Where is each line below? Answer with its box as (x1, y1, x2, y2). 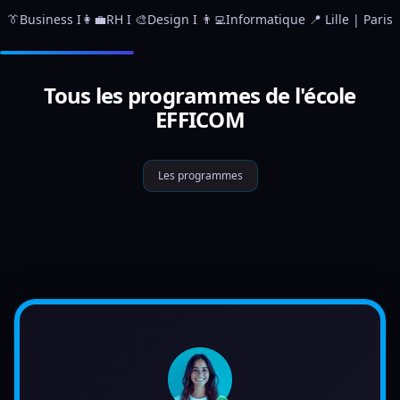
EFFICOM (155, 104, 245, 134)
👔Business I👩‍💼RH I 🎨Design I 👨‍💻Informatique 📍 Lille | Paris (7, 11, 393, 28)
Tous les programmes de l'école (44, 80, 356, 110)
